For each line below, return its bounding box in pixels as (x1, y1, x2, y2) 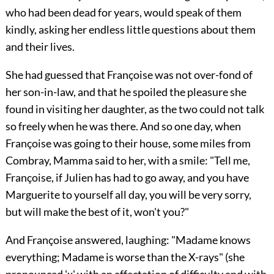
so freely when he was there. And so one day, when (5, 119, 241, 133)
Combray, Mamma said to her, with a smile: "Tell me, (5, 154, 250, 168)
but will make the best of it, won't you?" (5, 205, 189, 219)
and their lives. (5, 40, 75, 54)
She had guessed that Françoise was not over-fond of (5, 68, 253, 82)
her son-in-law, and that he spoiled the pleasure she (5, 85, 246, 99)
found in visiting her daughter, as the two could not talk (5, 102, 264, 116)
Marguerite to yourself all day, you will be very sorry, (5, 188, 251, 202)
